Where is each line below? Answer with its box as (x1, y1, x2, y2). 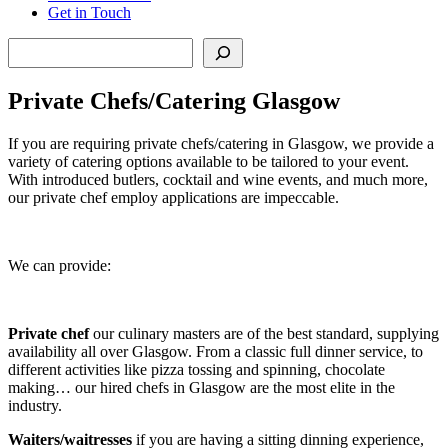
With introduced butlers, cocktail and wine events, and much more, (8, 170, 428, 188)
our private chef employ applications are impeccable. (8, 188, 339, 206)
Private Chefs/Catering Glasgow (8, 87, 340, 114)
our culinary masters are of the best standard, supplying (93, 324, 439, 342)
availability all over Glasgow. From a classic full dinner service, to (8, 342, 423, 360)
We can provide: (8, 256, 111, 274)
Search (7, 36, 50, 54)
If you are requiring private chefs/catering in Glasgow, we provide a (8, 134, 434, 152)
